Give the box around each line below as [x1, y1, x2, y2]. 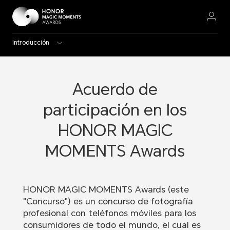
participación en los [43, 100, 187, 120]
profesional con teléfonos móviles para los [23, 208, 196, 219]
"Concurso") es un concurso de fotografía [23, 196, 193, 207]
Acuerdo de [72, 80, 158, 99]
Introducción [12, 39, 49, 46]
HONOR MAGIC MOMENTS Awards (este [23, 184, 189, 195]
